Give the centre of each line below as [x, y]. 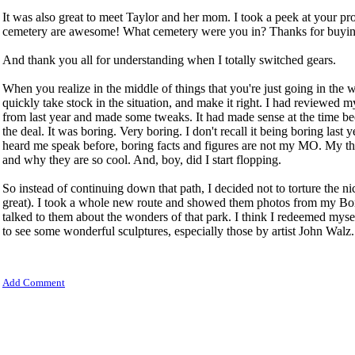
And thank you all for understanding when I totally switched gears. [169, 60]
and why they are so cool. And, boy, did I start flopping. [142, 160]
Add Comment [34, 282]
